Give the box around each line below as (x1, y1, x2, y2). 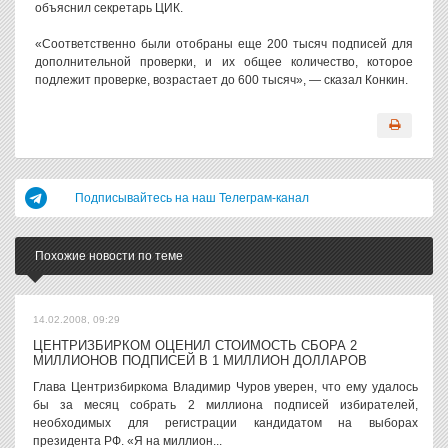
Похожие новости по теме (35, 249, 183, 263)
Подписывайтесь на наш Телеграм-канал (75, 191, 309, 205)
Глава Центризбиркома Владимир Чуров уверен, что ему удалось (33, 380, 418, 394)
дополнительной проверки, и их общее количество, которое (35, 55, 413, 69)
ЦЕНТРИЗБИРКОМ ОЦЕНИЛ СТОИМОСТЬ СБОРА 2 (33, 338, 357, 353)
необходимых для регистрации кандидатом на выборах (33, 416, 418, 430)
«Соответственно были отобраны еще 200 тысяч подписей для (35, 37, 413, 51)
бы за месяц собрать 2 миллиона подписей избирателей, (33, 398, 418, 412)
